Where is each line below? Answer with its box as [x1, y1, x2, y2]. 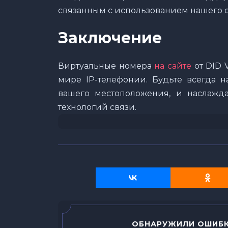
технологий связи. [58, 102, 136, 112]
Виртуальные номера [58, 61, 155, 71]
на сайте [154, 61, 192, 71]
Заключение [58, 28, 162, 47]
